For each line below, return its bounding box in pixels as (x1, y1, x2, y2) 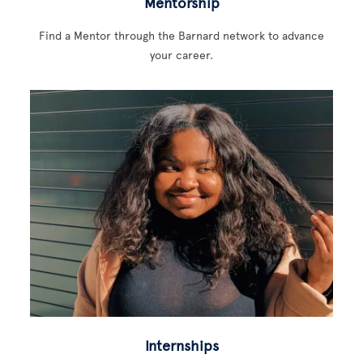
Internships (144, 337, 219, 355)
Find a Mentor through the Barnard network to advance (39, 29, 324, 43)
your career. (150, 49, 213, 62)
